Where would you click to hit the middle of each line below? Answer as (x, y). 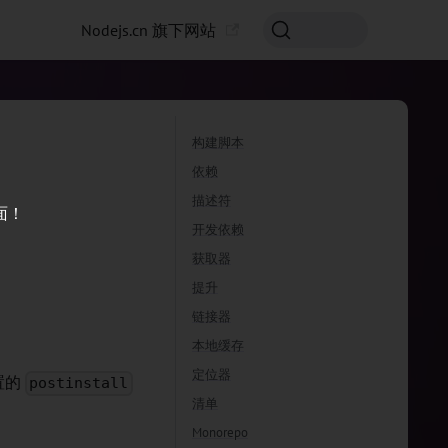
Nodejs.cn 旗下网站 (149, 30)
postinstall (79, 383)
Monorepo (220, 432)
